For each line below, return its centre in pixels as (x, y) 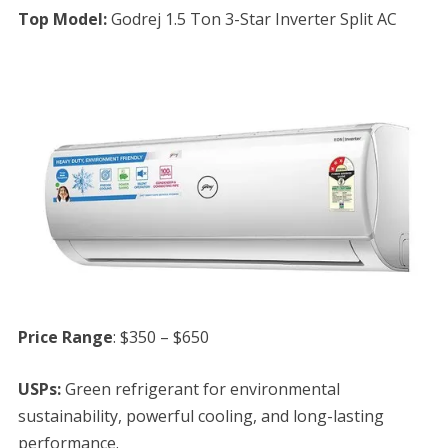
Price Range (65, 337)
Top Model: (64, 19)
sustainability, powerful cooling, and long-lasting (200, 416)
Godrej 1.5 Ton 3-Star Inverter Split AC (253, 19)
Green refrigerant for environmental (202, 389)
